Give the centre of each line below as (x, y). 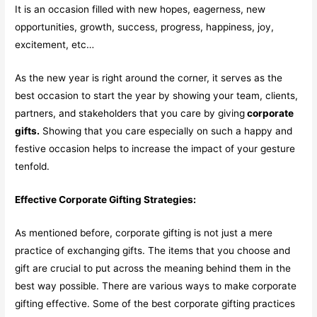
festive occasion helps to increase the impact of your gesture (155, 148)
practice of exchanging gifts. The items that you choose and (153, 250)
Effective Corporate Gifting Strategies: (106, 199)
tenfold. (33, 166)
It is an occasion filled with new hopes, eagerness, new (140, 9)
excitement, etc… (55, 44)
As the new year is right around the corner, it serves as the (149, 77)
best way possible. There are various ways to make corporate (156, 286)
